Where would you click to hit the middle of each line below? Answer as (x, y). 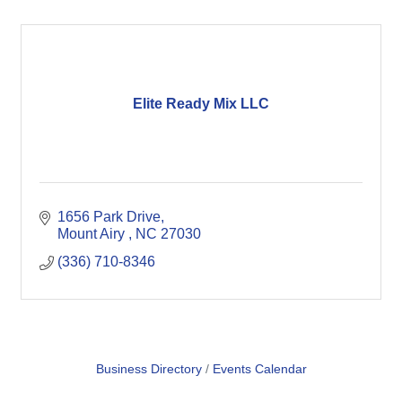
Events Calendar (259, 369)
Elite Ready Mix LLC (201, 103)
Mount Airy (93, 234)
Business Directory (149, 369)
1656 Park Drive (109, 217)
